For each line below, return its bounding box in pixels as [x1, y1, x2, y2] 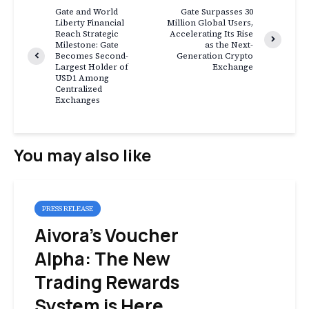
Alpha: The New [34, 246, 170, 272]
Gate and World [55, 6, 118, 18]
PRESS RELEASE [42, 204, 93, 214]
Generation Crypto [177, 50, 254, 62]
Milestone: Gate [55, 39, 119, 51]
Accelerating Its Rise [170, 28, 254, 40]
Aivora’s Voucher [34, 223, 179, 248]
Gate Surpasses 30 [181, 6, 254, 18]
